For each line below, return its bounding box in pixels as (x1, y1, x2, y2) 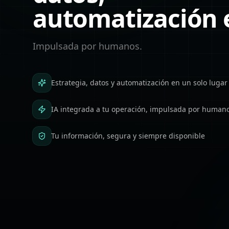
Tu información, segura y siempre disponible (51, 131, 205, 141)
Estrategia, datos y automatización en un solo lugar (51, 78, 227, 87)
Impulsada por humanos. (33, 40, 142, 52)
